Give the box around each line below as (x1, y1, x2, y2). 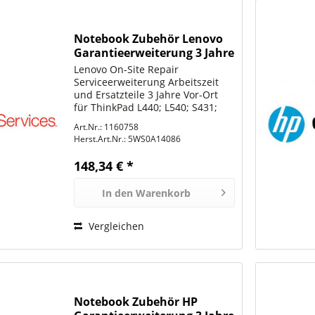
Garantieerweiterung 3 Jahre (74, 44, 235, 60)
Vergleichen (86, 219, 145, 233)
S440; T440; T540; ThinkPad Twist (74, 112, 230, 127)
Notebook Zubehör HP (74, 294, 198, 310)
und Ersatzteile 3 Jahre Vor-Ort (74, 87, 219, 101)
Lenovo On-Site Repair (74, 62, 179, 76)
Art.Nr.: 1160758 (74, 120, 139, 133)
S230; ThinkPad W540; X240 (74, 125, 203, 139)
